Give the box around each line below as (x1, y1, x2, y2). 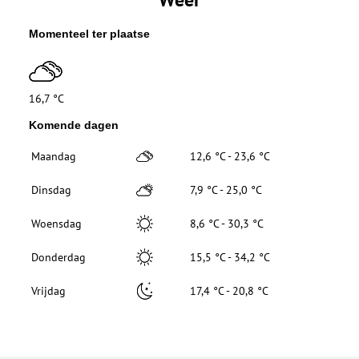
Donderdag (31, 250, 86, 265)
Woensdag (31, 216, 82, 232)
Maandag (31, 149, 76, 164)
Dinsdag (31, 183, 71, 198)
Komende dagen (29, 119, 119, 132)
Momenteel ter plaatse (29, 27, 150, 41)
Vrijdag (31, 284, 66, 299)
